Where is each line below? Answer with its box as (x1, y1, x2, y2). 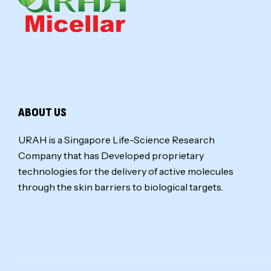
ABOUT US (18, 105, 67, 120)
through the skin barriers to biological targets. (18, 181, 223, 194)
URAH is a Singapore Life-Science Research (18, 134, 215, 146)
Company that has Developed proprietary (18, 149, 204, 162)
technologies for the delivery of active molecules (18, 165, 233, 178)
